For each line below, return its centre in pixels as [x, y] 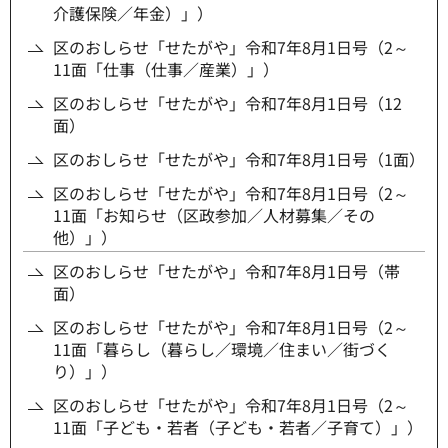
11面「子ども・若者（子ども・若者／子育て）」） [238, 427]
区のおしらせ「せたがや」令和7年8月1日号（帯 [226, 271]
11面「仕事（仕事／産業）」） [166, 69]
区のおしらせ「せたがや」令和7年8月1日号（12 [227, 103]
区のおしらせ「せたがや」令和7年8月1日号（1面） [239, 159]
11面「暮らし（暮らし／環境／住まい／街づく [222, 349]
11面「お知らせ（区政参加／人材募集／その [214, 215]
